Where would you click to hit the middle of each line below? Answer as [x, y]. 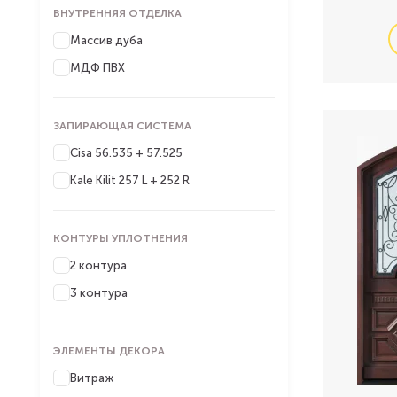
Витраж [92, 378]
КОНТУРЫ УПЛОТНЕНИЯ [121, 238]
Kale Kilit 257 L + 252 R [130, 180]
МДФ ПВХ [97, 68]
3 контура [99, 293]
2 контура [98, 265]
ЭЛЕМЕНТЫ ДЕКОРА [109, 351]
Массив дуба [106, 40]
